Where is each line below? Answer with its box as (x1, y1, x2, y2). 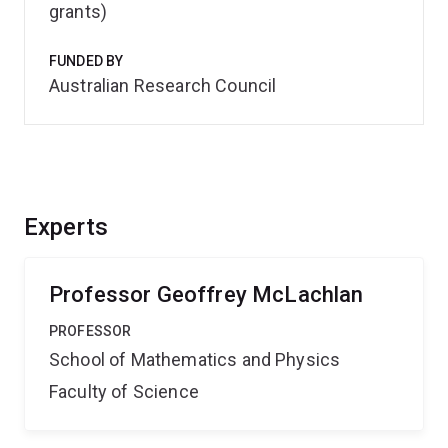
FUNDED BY (49, 53, 124, 69)
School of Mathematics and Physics (49, 349, 341, 370)
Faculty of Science (49, 381, 199, 402)
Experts (24, 213, 109, 241)
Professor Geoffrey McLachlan (49, 282, 364, 307)
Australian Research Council (49, 75, 277, 96)
